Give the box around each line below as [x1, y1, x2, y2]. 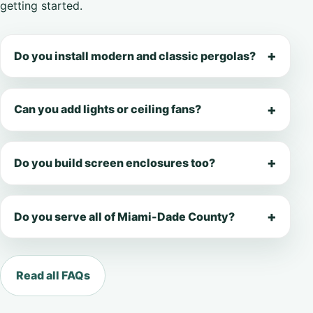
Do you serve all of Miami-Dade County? [14, 209, 235, 224]
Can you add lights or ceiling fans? [14, 102, 202, 117]
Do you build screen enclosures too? [14, 155, 216, 170]
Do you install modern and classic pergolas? [14, 48, 256, 63]
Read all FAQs [15, 268, 90, 283]
